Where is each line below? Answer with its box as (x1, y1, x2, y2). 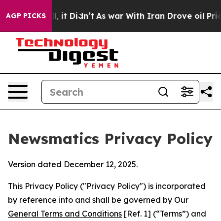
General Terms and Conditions (8, 209, 122, 219)
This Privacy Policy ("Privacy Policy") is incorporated (8, 181, 206, 191)
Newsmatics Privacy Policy (8, 129, 213, 148)
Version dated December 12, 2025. (8, 159, 138, 169)
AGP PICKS (6, 11, 46, 20)
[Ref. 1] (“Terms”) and (122, 209, 206, 219)
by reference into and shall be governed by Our (8, 195, 188, 205)
